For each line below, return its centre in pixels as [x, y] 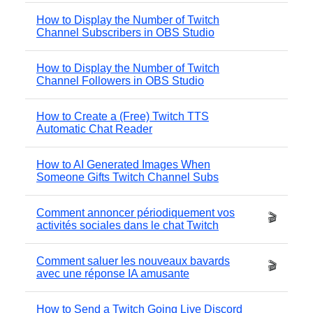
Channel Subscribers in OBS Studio [125, 32]
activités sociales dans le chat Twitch [128, 225]
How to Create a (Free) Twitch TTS [123, 116]
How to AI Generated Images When [123, 164]
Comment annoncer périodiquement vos [136, 212]
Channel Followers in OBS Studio [120, 80]
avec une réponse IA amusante [113, 273]
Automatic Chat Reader [94, 129]
